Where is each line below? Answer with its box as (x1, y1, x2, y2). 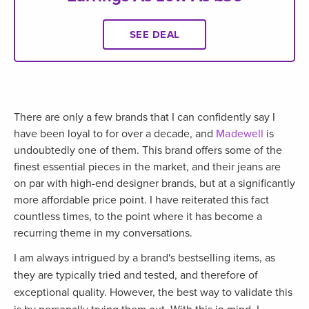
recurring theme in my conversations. (14, 226, 192, 241)
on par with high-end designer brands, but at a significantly (14, 177, 295, 191)
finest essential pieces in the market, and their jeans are (14, 160, 281, 175)
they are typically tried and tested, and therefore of (14, 268, 258, 283)
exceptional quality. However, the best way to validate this (14, 286, 292, 300)
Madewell (216, 127, 263, 141)
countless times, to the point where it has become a (14, 210, 262, 224)
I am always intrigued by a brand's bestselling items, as (14, 251, 275, 266)
